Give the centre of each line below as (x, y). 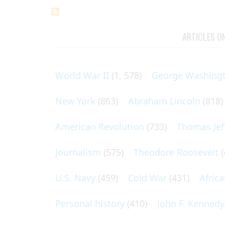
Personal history (90, 203)
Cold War (147, 178)
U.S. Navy (75, 178)
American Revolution (100, 127)
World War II (82, 75)
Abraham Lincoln (164, 101)
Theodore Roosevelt (176, 152)
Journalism (78, 152)
